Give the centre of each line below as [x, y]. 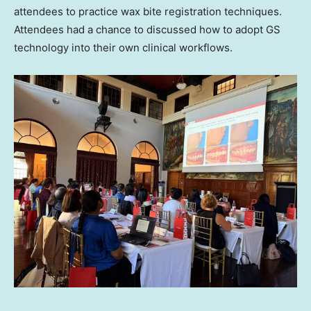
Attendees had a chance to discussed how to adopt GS [147, 30]
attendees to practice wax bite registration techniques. [148, 12]
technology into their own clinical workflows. [123, 48]
